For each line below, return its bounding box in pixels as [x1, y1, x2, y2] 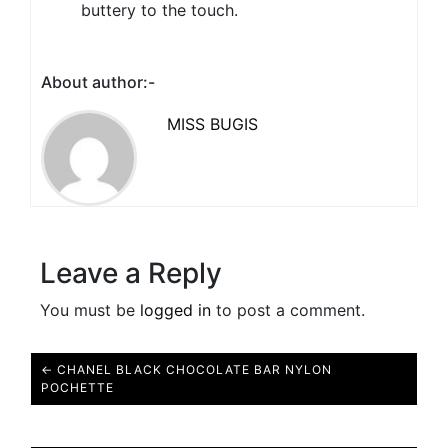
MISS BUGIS [167, 114, 258, 135]
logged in [140, 300, 211, 321]
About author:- [41, 72, 155, 93]
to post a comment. [211, 300, 365, 321]
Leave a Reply [40, 256, 222, 291]
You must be [40, 300, 140, 321]
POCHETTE [41, 380, 114, 396]
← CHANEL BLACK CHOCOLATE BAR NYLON [41, 362, 332, 378]
